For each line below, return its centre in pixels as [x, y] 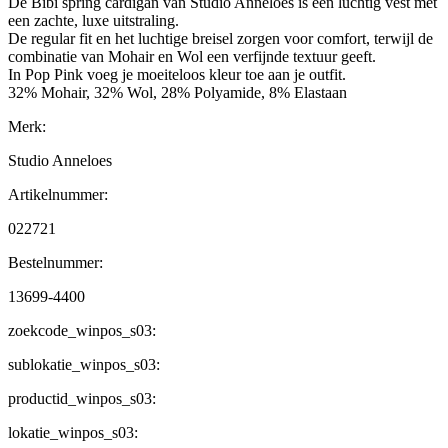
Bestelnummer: [55, 263]
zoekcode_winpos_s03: [82, 331]
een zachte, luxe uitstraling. [93, 21]
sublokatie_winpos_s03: [84, 365]
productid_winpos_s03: [82, 399]
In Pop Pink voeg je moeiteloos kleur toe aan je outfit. [177, 75]
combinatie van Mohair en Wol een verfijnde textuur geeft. [192, 57]
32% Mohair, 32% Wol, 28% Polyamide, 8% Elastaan [177, 93]
